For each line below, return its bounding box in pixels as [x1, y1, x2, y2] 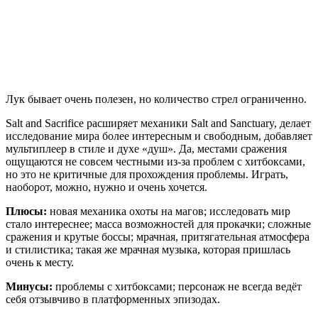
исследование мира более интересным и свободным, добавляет [6, 130, 312, 143]
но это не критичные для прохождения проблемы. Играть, [6, 168, 288, 181]
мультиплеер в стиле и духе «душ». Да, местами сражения [6, 143, 287, 155]
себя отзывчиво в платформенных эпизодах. [6, 293, 220, 306]
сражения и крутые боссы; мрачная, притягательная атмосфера [6, 231, 309, 243]
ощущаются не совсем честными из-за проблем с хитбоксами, [6, 155, 305, 168]
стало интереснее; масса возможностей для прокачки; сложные [6, 218, 311, 231]
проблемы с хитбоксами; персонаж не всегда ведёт [53, 280, 302, 293]
